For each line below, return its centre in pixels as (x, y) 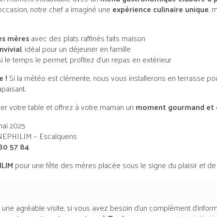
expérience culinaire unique (161, 9)
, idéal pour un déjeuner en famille (76, 49)
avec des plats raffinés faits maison (87, 38)
